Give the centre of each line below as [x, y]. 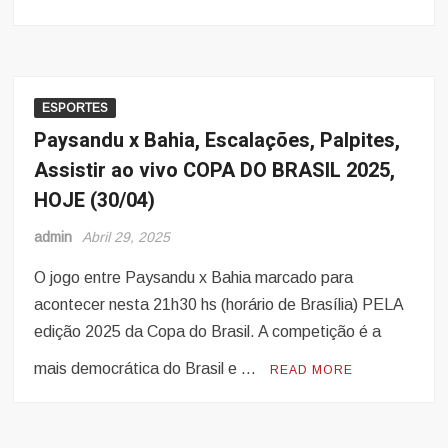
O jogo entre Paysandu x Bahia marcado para [194, 278]
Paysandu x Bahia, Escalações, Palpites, [217, 141]
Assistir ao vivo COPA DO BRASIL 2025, [215, 171]
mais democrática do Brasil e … [147, 369]
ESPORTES [75, 108]
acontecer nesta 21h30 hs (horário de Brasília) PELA [219, 305]
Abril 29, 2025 [126, 237]
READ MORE [312, 370]
